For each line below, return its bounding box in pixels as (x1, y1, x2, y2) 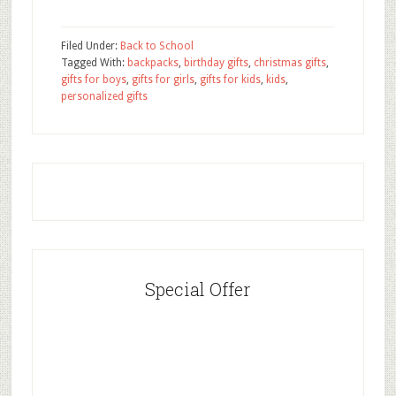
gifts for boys (60, 73, 126, 87)
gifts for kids (199, 73, 261, 87)
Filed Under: (60, 40, 120, 53)
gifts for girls (131, 73, 194, 87)
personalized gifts (60, 90, 148, 103)
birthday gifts (183, 57, 248, 70)
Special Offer (145, 278, 251, 301)
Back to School (119, 40, 194, 53)
